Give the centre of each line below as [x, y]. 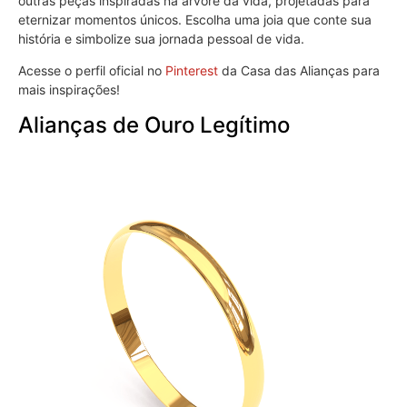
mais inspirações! [69, 90]
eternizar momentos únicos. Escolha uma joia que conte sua [195, 19]
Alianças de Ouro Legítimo [154, 124]
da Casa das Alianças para [299, 71]
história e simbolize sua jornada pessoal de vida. [161, 38]
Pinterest [192, 71]
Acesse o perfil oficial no [92, 71]
